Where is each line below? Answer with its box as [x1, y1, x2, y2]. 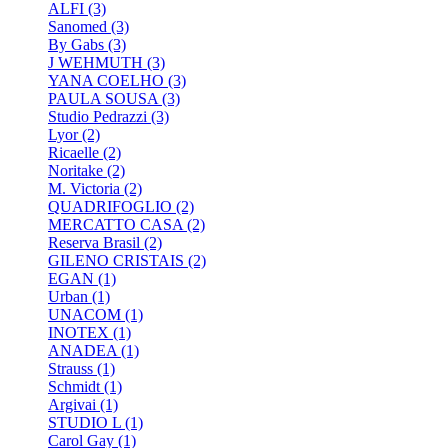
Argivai [48, 396, 96, 414]
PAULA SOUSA [48, 90, 162, 108]
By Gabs [48, 36, 104, 54]
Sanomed [48, 18, 107, 36]
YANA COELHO [48, 72, 164, 90]
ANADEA [48, 342, 117, 360]
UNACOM [48, 306, 121, 324]
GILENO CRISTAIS [48, 252, 188, 270]
